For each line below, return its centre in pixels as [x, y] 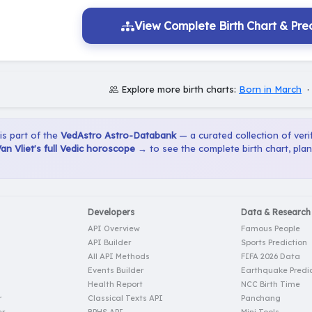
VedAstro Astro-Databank [118, 135]
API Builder [109, 243]
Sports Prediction [274, 243]
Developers [111, 212]
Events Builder [116, 271]
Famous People [271, 229]
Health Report [115, 284]
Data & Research [276, 212]
